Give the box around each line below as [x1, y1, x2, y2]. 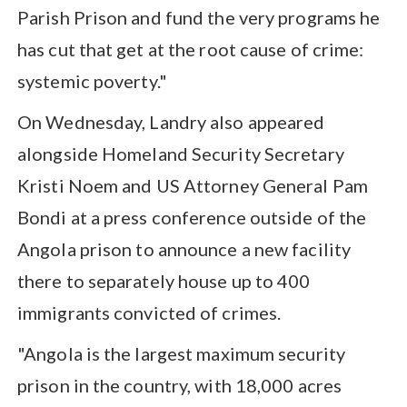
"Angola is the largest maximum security [17, 342, 345, 364]
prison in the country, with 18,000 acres [17, 373, 342, 396]
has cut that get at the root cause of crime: [17, 37, 364, 60]
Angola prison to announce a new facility [17, 237, 352, 260]
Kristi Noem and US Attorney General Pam [17, 174, 368, 196]
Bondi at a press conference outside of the [17, 205, 367, 228]
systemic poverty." [17, 69, 167, 92]
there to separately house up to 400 [17, 269, 311, 292]
